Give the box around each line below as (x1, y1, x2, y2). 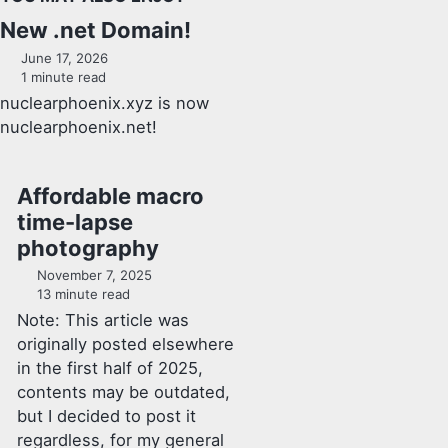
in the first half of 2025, (16, 358, 203, 379)
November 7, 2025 (37, 267, 153, 284)
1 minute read (16, 68, 106, 85)
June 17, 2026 (20, 49, 108, 66)
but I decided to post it (16, 406, 196, 427)
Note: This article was (16, 310, 189, 331)
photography (16, 234, 159, 261)
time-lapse (16, 208, 133, 235)
